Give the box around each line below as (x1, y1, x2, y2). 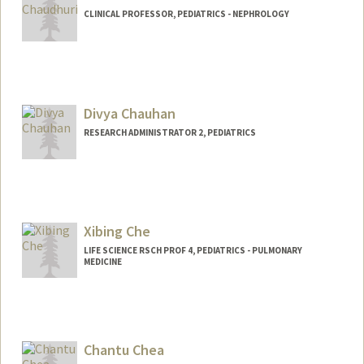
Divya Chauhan (83, 103, 175, 123)
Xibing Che (83, 222, 150, 241)
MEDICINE (83, 256, 122, 268)
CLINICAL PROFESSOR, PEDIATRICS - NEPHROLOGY (83, 7, 289, 19)
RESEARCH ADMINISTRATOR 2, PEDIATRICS (83, 126, 256, 138)
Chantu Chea (83, 340, 164, 360)
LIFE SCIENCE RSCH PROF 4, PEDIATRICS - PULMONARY (83, 245, 302, 257)
